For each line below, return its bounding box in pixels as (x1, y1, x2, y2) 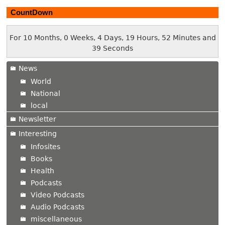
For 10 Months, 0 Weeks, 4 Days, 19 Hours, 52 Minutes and (9, 33, 216, 42)
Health (31, 166, 55, 175)
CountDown (11, 8, 53, 17)
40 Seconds (92, 44, 133, 52)
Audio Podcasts (31, 202, 85, 211)
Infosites (31, 142, 61, 151)
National (31, 89, 61, 97)
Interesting (19, 129, 57, 138)
